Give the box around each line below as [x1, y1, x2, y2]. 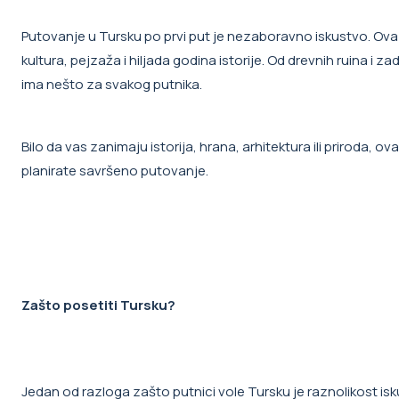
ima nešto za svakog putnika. [21, 75, 202, 94]
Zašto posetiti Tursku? [21, 296, 175, 315]
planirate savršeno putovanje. [21, 161, 208, 181]
